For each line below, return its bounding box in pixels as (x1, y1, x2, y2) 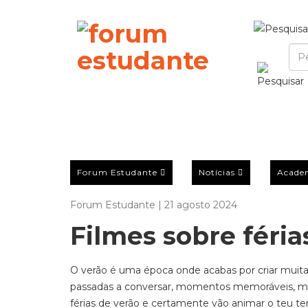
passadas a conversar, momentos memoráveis (70, 280, 293, 293)
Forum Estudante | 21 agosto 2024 (70, 199, 237, 211)
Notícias (199, 166, 236, 177)
